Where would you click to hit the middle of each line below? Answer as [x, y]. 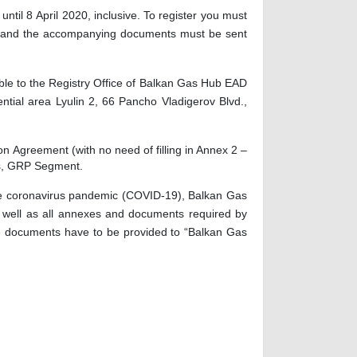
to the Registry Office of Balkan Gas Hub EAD [132, 83]
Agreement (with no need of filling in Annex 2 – [130, 150]
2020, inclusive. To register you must [153, 16]
